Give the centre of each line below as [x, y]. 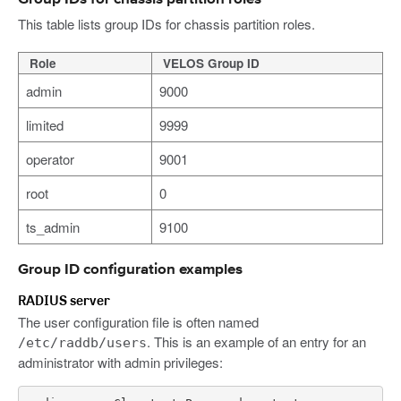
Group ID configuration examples [130, 270]
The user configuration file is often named [138, 322]
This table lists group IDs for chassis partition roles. [166, 24]
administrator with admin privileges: [120, 363]
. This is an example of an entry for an [256, 342]
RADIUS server [64, 300]
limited [45, 125]
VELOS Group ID [211, 64]
